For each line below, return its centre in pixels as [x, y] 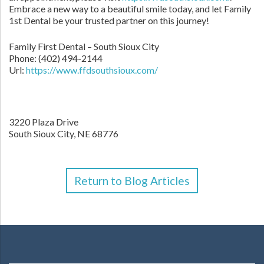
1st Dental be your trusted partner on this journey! [109, 20]
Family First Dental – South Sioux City [84, 46]
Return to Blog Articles [132, 181]
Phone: [24, 58]
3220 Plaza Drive [44, 122]
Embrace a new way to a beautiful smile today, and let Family [130, 9]
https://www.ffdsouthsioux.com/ [92, 70]
